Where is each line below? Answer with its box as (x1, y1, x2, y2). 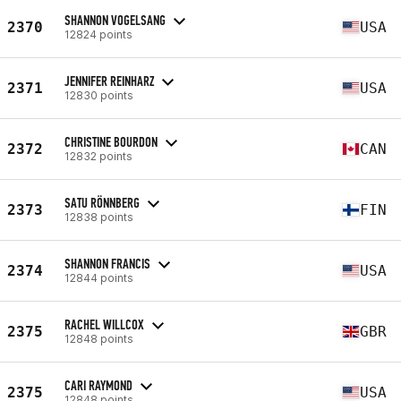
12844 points (64, 270, 133, 285)
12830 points (64, 88, 133, 102)
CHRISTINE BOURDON (64, 132, 158, 150)
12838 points (64, 209, 133, 224)
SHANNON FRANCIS (64, 254, 150, 272)
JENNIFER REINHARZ (64, 72, 154, 90)
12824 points (64, 27, 132, 41)
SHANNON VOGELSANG (64, 11, 166, 29)
